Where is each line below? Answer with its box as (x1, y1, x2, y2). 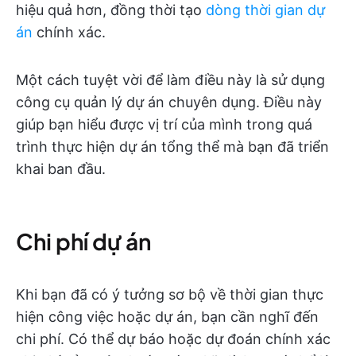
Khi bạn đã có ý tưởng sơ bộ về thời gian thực (16, 285, 323, 303)
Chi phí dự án (16, 226, 151, 255)
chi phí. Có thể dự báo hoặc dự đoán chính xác (16, 330, 331, 347)
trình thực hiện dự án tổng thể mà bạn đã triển (16, 137, 329, 155)
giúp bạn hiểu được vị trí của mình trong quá (16, 115, 312, 133)
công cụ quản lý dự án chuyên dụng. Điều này (16, 93, 322, 110)
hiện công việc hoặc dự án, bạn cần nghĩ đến (16, 308, 319, 325)
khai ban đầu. (16, 160, 106, 177)
